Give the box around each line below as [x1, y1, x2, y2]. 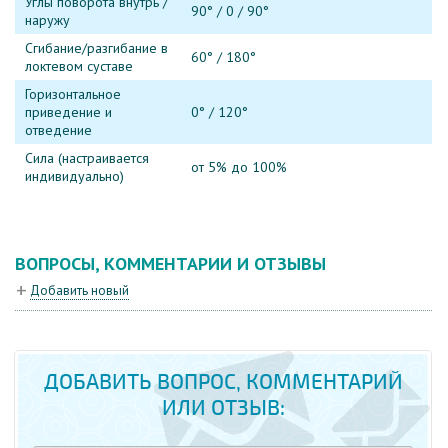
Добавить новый [30, 281, 129, 299]
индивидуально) [25, 167, 124, 186]
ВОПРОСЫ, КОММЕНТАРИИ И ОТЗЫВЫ [15, 252, 326, 276]
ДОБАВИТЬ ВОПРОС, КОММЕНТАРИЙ [43, 369, 403, 396]
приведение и [25, 103, 112, 122]
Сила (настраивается [25, 149, 149, 168]
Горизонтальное [25, 85, 121, 104]
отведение [25, 121, 92, 140]
